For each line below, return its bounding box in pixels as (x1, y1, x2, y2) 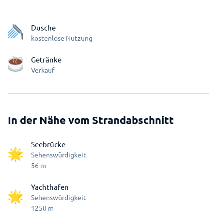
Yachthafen (31, 182, 69, 192)
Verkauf (31, 65, 54, 75)
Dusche (31, 23, 56, 32)
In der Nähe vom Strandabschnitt (8, 113, 174, 127)
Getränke (31, 55, 62, 64)
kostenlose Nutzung (31, 33, 93, 43)
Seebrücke (31, 139, 65, 149)
